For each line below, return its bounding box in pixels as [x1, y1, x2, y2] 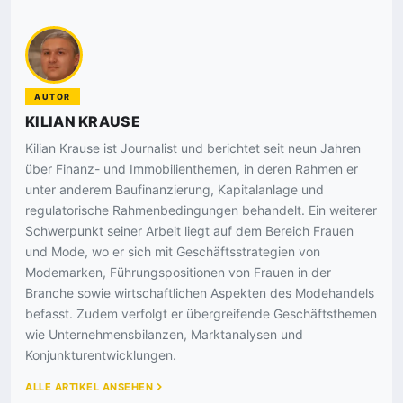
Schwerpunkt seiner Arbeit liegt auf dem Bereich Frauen [25, 223, 354, 239]
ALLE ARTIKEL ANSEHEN [25, 381, 153, 394]
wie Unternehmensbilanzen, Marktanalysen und [25, 327, 303, 343]
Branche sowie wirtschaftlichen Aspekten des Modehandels [25, 285, 374, 301]
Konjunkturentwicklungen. [25, 347, 176, 363]
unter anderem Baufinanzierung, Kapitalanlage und [25, 182, 324, 198]
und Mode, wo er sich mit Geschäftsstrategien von [25, 244, 320, 260]
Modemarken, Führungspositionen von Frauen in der [25, 264, 331, 281]
